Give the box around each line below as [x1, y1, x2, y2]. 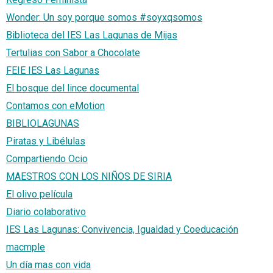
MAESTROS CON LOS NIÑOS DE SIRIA [6, 171, 172, 183]
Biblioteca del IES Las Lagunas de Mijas [6, 29, 177, 41]
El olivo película [6, 188, 73, 200]
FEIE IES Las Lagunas [6, 65, 99, 77]
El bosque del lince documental [6, 82, 139, 94]
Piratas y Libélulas [6, 135, 85, 147]
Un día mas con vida [6, 259, 91, 271]
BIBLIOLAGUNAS [6, 118, 79, 130]
